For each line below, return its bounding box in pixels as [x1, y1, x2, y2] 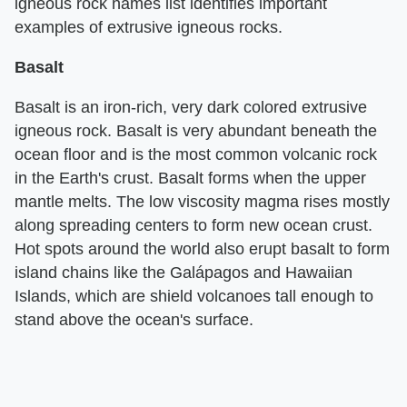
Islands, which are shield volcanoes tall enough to [15, 287, 373, 306]
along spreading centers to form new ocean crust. [15, 216, 372, 235]
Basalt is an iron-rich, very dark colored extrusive [15, 98, 367, 117]
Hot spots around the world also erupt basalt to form [15, 240, 390, 259]
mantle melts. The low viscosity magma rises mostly [15, 193, 390, 212]
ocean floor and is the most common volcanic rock [15, 145, 377, 164]
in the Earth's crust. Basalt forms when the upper [15, 169, 366, 188]
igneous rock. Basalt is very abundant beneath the [15, 122, 377, 141]
